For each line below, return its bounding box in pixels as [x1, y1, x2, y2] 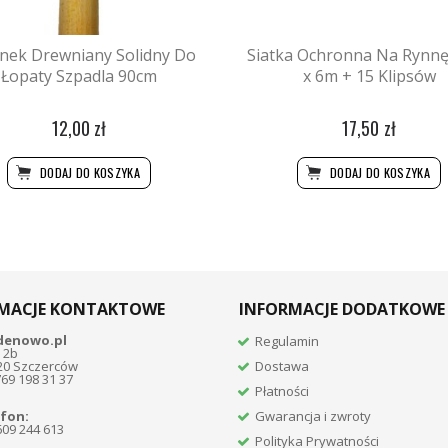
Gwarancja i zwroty [255, 406, 372, 425]
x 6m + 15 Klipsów [302, 65, 436, 88]
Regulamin [255, 331, 320, 350]
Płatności [255, 381, 310, 400]
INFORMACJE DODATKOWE [239, 297, 445, 320]
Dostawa [255, 356, 310, 375]
